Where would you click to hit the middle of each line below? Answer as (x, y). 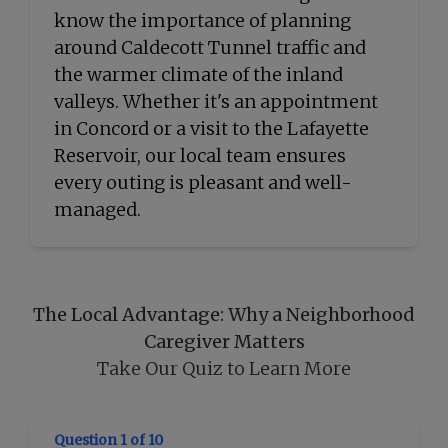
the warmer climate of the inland (198, 74)
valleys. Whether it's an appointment (216, 101)
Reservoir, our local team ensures (200, 155)
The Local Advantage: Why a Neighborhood (224, 314)
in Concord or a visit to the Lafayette (211, 128)
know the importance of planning (202, 20)
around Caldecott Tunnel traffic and (210, 47)
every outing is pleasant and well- (203, 182)
